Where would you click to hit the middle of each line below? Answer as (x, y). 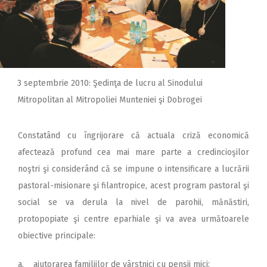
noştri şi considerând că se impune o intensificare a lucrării (133, 169)
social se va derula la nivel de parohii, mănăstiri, (133, 202)
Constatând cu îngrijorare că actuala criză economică (133, 135)
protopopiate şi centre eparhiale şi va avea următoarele (133, 219)
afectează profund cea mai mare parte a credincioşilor (133, 152)
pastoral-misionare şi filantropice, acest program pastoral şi (133, 185)
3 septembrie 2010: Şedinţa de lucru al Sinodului (110, 83)
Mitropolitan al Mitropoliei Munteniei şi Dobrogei (110, 100)
